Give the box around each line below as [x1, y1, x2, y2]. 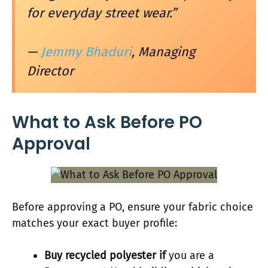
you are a [166, 249, 214, 263]
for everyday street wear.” [27, 5, 176, 22]
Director [27, 63, 74, 79]
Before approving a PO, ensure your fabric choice [12, 200, 253, 214]
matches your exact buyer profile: [12, 217, 177, 230]
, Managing [132, 44, 195, 60]
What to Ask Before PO [12, 111, 202, 135]
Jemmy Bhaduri [41, 44, 132, 60]
